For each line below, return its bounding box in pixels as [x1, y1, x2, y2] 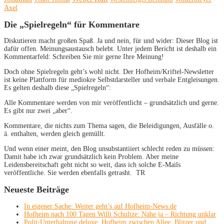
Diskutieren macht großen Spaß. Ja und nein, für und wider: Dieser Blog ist [4, 37, 218, 45]
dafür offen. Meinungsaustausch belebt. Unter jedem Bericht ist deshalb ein [4, 45, 216, 53]
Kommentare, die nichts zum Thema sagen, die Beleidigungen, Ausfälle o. [4, 122, 214, 130]
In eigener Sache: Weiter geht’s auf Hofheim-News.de [24, 202, 176, 210]
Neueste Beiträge [4, 184, 69, 195]
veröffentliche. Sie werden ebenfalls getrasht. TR [4, 169, 145, 177]
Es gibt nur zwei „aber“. [4, 107, 72, 115]
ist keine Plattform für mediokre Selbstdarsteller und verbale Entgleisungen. [4, 76, 219, 84]
